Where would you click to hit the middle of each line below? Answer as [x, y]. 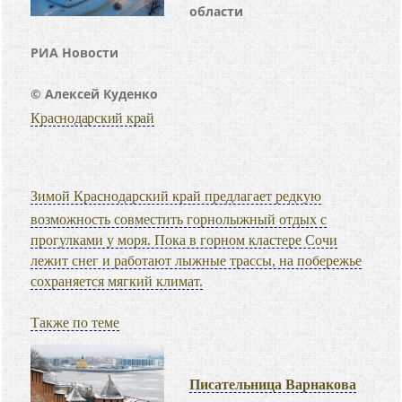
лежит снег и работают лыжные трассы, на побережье [197, 261]
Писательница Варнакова [273, 385]
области [217, 11]
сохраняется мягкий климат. [117, 281]
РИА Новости [75, 52]
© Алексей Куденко [95, 94]
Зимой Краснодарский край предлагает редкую [176, 196]
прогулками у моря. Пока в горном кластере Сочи [184, 240]
